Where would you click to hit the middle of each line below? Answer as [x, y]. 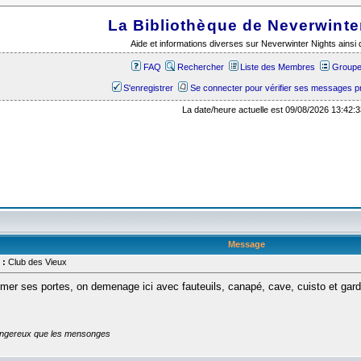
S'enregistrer [149, 87]
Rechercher [201, 66]
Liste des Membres [278, 66]
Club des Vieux [36, 261]
